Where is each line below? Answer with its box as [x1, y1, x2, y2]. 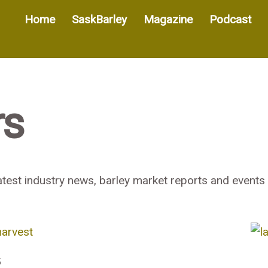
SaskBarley [71, 12, 127, 26]
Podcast [209, 12, 251, 26]
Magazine [143, 12, 193, 26]
